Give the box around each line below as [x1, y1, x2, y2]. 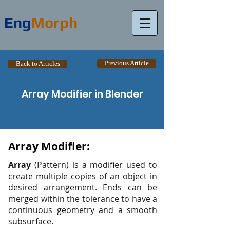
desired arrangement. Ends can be [8, 182, 157, 193]
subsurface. [8, 216, 53, 227]
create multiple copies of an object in [8, 170, 157, 182]
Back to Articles [15, 60, 60, 67]
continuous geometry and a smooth [8, 204, 157, 216]
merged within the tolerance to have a [8, 193, 157, 204]
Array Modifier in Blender [21, 87, 143, 101]
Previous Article [104, 60, 149, 67]
